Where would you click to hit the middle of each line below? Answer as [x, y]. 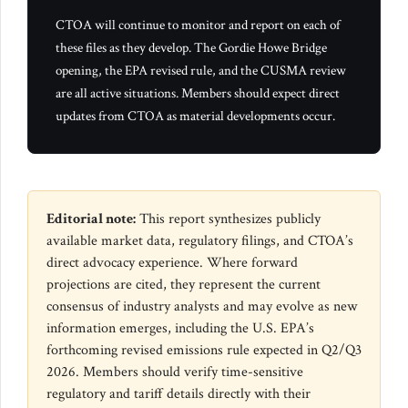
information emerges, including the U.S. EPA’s [180, 328]
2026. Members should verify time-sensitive [175, 372]
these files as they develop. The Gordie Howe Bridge [191, 48]
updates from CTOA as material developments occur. [195, 117]
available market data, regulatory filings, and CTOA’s [200, 241]
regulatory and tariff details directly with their [178, 394]
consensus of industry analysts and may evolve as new [202, 306]
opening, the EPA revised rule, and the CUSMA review [201, 71]
